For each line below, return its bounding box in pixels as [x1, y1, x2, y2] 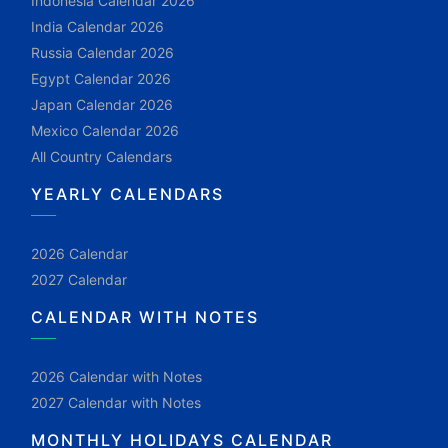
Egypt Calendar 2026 [31, 70, 171, 87]
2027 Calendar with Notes [31, 394, 201, 411]
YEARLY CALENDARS [31, 184, 224, 204]
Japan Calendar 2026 [31, 96, 173, 113]
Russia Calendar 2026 [31, 44, 174, 61]
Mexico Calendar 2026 [31, 122, 179, 139]
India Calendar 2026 [31, 18, 164, 35]
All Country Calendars [31, 148, 172, 165]
